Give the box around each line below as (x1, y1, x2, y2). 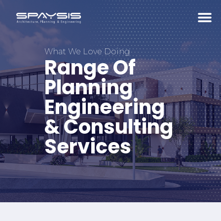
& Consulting (44, 113, 173, 141)
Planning (44, 74, 133, 102)
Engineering (44, 93, 165, 121)
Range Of (44, 54, 136, 82)
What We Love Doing (44, 46, 130, 56)
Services (44, 133, 131, 161)
